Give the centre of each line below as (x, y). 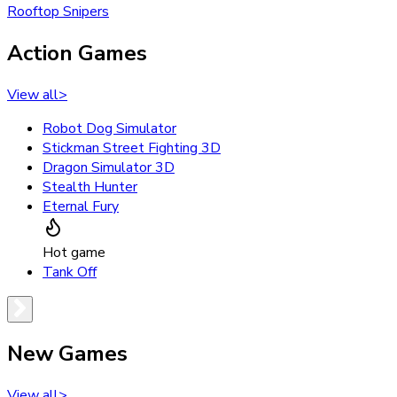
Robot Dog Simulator (109, 128)
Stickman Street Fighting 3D (132, 148)
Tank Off (70, 272)
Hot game (74, 252)
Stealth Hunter (90, 187)
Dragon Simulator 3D (109, 167)
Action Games (77, 53)
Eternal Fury (81, 206)
